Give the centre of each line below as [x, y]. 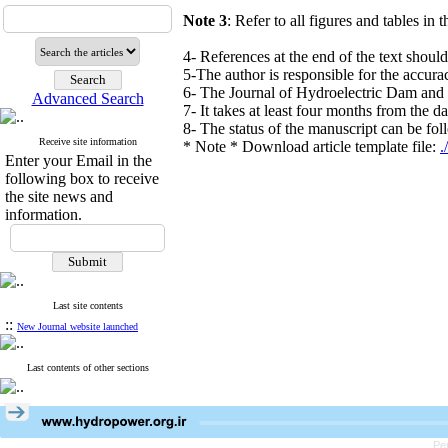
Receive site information [87, 141]
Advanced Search [87, 98]
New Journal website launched [77, 326]
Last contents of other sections [87, 367]
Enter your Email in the [78, 160]
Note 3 [205, 20]
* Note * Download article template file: [311, 146]
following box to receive [82, 178]
